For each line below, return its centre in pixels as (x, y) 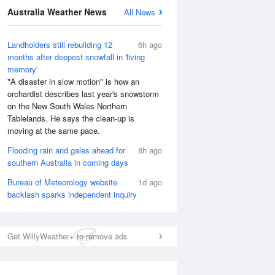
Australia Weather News (57, 12)
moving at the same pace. (54, 130)
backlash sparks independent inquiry (72, 194)
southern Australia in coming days (68, 162)
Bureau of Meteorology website (62, 182)
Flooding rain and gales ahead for (66, 150)
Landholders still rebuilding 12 (60, 45)
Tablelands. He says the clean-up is (71, 118)
